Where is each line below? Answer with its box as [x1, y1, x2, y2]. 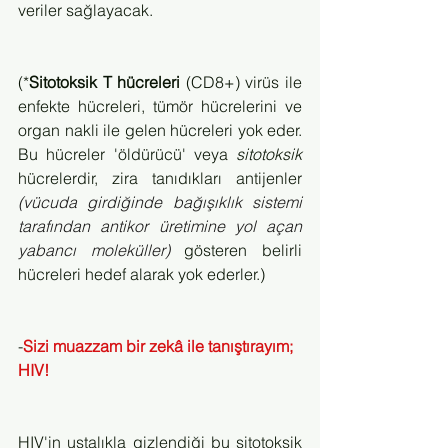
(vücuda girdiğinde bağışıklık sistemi [18, 192, 302, 212]
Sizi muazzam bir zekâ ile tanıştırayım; [23, 336, 297, 356]
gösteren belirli [169, 240, 303, 260]
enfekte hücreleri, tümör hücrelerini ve [18, 96, 302, 116]
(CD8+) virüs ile [180, 72, 303, 92]
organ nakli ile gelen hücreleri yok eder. [18, 120, 302, 140]
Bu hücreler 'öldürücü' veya [18, 144, 236, 164]
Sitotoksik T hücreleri [29, 72, 181, 92]
